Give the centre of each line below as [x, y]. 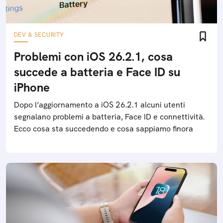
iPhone [32, 87]
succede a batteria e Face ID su [97, 72]
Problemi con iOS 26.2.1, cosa [93, 56]
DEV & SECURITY [39, 35]
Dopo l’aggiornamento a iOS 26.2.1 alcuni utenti [100, 105]
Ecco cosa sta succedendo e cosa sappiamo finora [104, 129]
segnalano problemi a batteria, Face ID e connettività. [109, 117]
